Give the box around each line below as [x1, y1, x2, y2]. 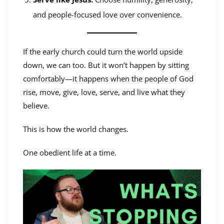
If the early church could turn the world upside [23, 46, 182, 56]
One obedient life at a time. [23, 147, 116, 157]
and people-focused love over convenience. [33, 9, 182, 20]
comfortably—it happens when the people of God [23, 73, 193, 83]
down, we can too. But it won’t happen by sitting [23, 59, 189, 70]
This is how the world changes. [23, 123, 128, 134]
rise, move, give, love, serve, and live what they [23, 86, 185, 97]
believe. [23, 100, 49, 110]
